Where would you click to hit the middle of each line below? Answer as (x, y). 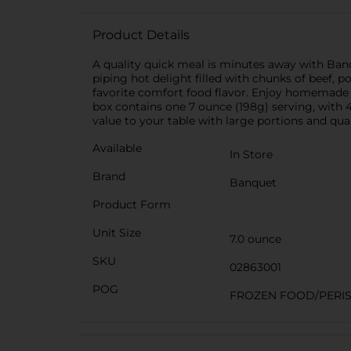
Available (117, 148)
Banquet (253, 183)
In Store (251, 154)
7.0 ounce (255, 239)
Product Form (132, 204)
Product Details (141, 35)
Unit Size (117, 233)
